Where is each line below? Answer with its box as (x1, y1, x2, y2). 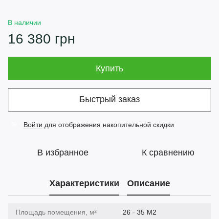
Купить (96, 63, 123, 73)
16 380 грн (8, 31, 75, 46)
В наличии (8, 18, 41, 26)
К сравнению (142, 147, 195, 157)
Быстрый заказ (79, 94, 140, 105)
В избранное (37, 147, 88, 157)
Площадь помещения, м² (16, 208, 97, 216)
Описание (127, 178, 170, 189)
